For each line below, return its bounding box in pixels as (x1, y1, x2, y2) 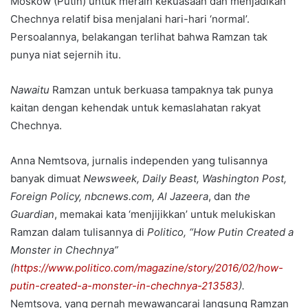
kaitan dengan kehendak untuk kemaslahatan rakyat (10, 101, 261, 115)
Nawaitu (10, 83, 49, 97)
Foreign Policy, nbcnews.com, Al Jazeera (10, 190, 208, 203)
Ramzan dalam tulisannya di (10, 225, 147, 239)
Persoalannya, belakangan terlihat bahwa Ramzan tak (10, 30, 267, 44)
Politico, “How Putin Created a (147, 225, 294, 239)
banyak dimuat (10, 172, 83, 186)
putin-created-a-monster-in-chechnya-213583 (10, 279, 239, 293)
